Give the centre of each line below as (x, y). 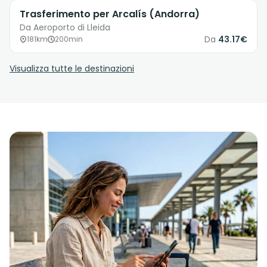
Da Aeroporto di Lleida (65, 28)
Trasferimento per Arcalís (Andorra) (110, 14)
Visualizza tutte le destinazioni (72, 69)
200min (69, 39)
